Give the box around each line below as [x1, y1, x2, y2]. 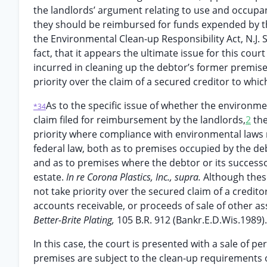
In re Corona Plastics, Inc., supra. [66, 170, 203, 184]
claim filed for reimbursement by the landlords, [33, 113, 246, 126]
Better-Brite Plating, [33, 213, 117, 226]
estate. [33, 170, 66, 184]
